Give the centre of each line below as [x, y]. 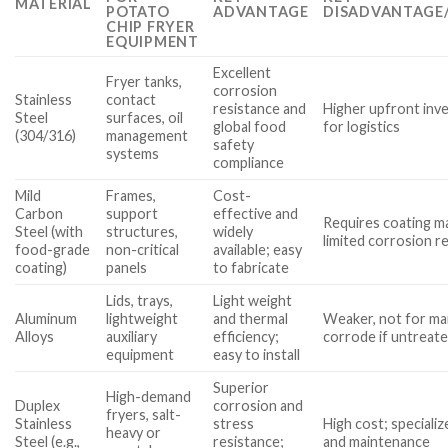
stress [234, 424]
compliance [249, 163]
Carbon [39, 214]
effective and [256, 214]
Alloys [34, 337]
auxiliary [132, 337]
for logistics [362, 127]
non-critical [143, 250]
